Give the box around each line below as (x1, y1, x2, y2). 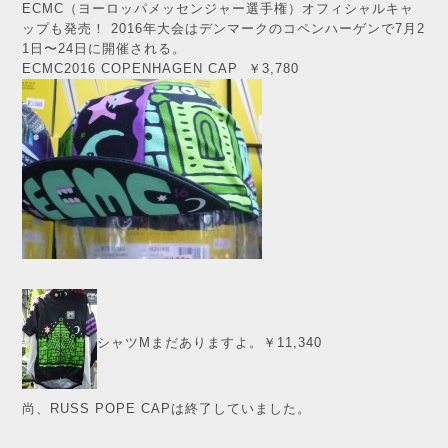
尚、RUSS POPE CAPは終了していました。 (22, 401, 311, 416)
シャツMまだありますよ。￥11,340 (97, 335, 322, 351)
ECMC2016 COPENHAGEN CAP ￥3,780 (22, 61, 299, 76)
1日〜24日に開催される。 (22, 41, 186, 56)
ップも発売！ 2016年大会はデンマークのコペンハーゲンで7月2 (22, 21, 425, 36)
